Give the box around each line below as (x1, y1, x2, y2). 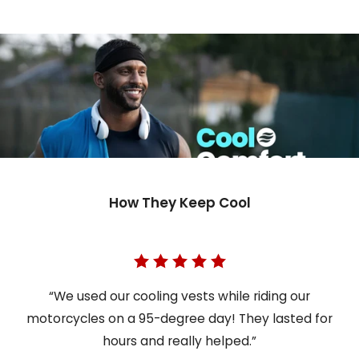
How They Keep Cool (108, 193, 251, 213)
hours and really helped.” (103, 333, 256, 350)
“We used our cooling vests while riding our (49, 288, 310, 305)
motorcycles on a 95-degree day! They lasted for (26, 310, 333, 328)
